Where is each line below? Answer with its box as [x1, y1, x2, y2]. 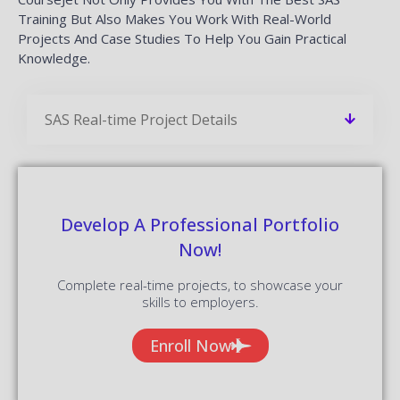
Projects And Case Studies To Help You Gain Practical [18, 29, 346, 47]
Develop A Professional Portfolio [61, 212, 339, 237]
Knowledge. [18, 48, 90, 67]
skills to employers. [141, 292, 259, 311]
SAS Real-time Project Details [45, 109, 237, 129]
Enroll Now [149, 334, 231, 356]
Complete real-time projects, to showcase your [57, 275, 343, 294]
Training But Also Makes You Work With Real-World [18, 9, 331, 28]
